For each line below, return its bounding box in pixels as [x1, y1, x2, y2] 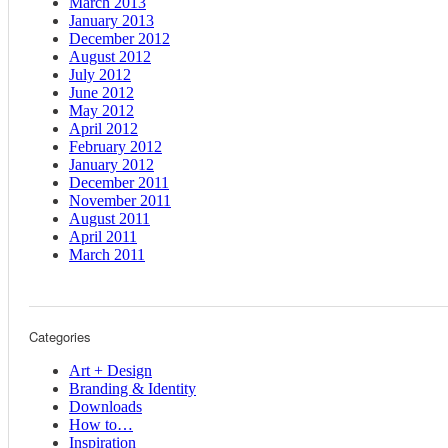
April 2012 [69, 120, 138, 138]
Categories [29, 327, 91, 347]
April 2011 [69, 228, 137, 246]
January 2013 [69, 12, 154, 30]
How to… [69, 416, 133, 434]
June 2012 [69, 84, 134, 102]
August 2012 [69, 48, 151, 66]
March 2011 [69, 246, 145, 264]
